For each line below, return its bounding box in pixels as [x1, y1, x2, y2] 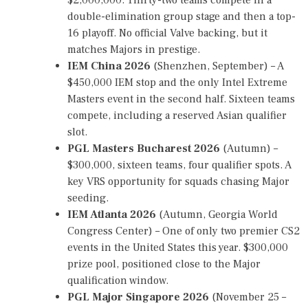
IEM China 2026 [67, 58, 151, 73]
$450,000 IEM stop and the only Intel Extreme [67, 75, 287, 89]
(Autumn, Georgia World [156, 207, 278, 221]
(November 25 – [209, 289, 286, 304]
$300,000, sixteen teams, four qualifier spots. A [67, 157, 291, 172]
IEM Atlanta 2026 [67, 207, 156, 221]
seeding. [67, 190, 109, 205]
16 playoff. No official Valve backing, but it [67, 25, 267, 40]
